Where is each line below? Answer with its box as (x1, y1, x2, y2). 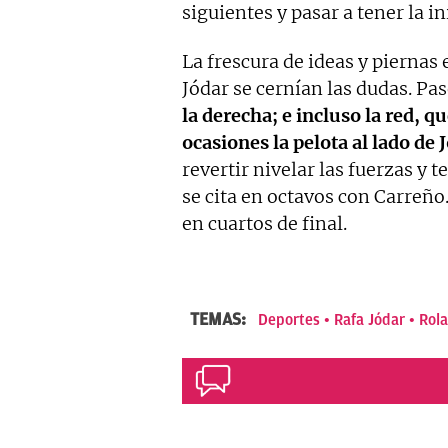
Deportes (258, 311, 320, 330)
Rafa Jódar (334, 311, 405, 330)
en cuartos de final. (182, 212, 347, 236)
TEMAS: (190, 309, 250, 330)
